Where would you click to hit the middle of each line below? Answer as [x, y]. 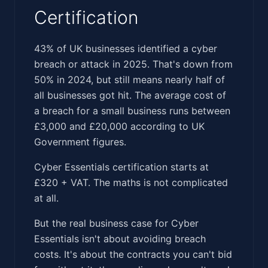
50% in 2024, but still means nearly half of [130, 79]
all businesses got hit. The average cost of [130, 95]
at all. [46, 198]
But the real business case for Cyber [116, 223]
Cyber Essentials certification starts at [121, 167]
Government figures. [80, 141]
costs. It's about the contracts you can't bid [133, 254]
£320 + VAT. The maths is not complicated [131, 182]
